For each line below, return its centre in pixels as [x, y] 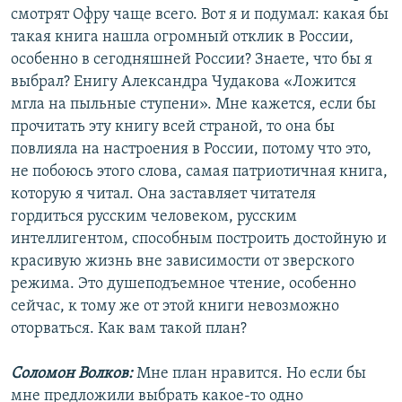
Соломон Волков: [72, 374]
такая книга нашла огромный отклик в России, [182, 38]
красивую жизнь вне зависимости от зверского [183, 262]
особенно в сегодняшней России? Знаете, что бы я [192, 60]
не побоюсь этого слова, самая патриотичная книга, [199, 172]
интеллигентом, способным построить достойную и [199, 240]
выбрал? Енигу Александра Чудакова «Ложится [184, 83]
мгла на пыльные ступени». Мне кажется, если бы [193, 105]
